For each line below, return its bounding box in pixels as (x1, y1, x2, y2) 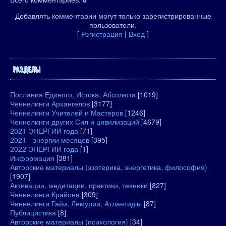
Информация (10, 153, 54, 163)
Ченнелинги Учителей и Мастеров (10, 107, 123, 118)
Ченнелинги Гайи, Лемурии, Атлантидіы (10, 198, 142, 208)
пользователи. (89, 20, 137, 30)
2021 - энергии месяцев (10, 135, 89, 145)
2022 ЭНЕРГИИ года (10, 144, 78, 154)
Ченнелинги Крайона (10, 189, 80, 199)
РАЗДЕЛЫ (13, 64, 40, 74)
